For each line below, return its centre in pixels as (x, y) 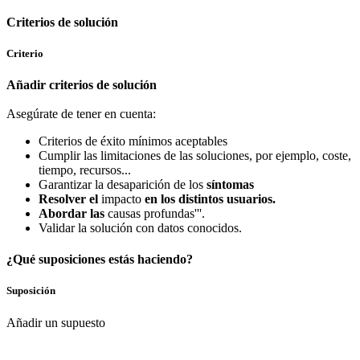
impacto (121, 198)
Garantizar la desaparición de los (123, 184)
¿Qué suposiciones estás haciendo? (100, 260)
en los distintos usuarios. (209, 198)
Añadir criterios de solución (82, 84)
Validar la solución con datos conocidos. (140, 227)
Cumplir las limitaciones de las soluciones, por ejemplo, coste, (195, 155)
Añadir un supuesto (56, 322)
